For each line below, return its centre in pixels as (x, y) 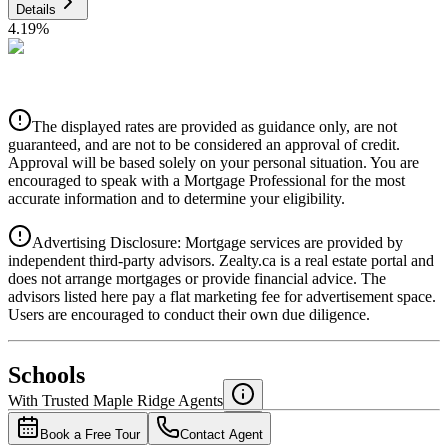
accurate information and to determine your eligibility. (176, 198)
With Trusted (48, 400)
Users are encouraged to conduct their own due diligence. (189, 314)
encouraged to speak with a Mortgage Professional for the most (206, 180)
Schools (46, 374)
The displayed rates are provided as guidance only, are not (214, 126)
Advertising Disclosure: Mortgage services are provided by (217, 242)
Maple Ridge (134, 400)
